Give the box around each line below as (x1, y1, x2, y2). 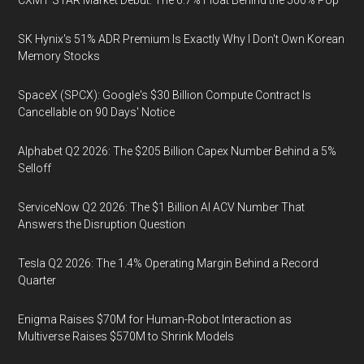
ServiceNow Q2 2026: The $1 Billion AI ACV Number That (18, 200, 305, 214)
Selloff (18, 161, 52, 175)
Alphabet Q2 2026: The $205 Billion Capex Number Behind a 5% (18, 144, 337, 158)
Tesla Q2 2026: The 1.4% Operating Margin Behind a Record (18, 256, 319, 270)
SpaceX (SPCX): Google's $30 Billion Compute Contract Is (18, 88, 312, 102)
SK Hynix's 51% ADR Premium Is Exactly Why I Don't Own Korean (18, 32, 345, 45)
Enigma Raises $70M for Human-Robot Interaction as (18, 312, 292, 326)
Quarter (18, 273, 57, 287)
